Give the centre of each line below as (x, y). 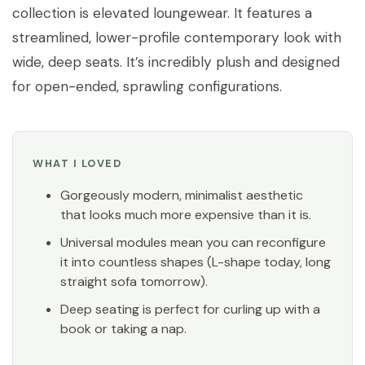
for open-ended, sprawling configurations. (147, 86)
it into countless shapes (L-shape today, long (196, 262)
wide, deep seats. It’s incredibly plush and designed (176, 62)
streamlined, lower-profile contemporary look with (177, 37)
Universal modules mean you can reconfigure (193, 242)
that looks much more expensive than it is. (186, 214)
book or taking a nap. (124, 328)
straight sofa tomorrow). (134, 281)
